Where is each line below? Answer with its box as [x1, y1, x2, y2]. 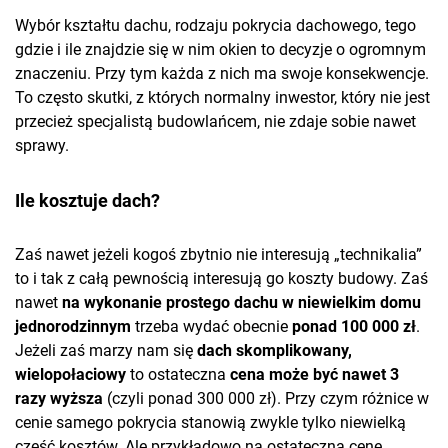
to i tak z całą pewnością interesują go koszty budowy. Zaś [15, 269, 428, 289]
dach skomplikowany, [197, 341, 352, 361]
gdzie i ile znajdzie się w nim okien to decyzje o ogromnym [15, 40, 426, 60]
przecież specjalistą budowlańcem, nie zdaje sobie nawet [15, 112, 416, 132]
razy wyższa [15, 389, 107, 409]
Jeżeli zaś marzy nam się [15, 341, 197, 361]
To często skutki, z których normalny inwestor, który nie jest [15, 88, 430, 108]
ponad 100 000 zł [292, 317, 416, 337]
